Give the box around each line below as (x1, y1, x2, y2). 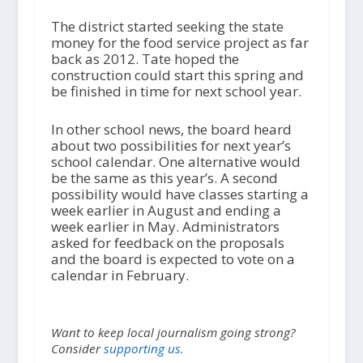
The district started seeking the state (50, 16, 284, 36)
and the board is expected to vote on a (50, 249, 295, 268)
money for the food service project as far (50, 32, 309, 52)
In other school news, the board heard (50, 119, 292, 139)
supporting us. (103, 340, 184, 357)
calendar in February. (50, 265, 189, 284)
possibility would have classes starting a (50, 184, 309, 203)
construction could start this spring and (50, 65, 304, 84)
